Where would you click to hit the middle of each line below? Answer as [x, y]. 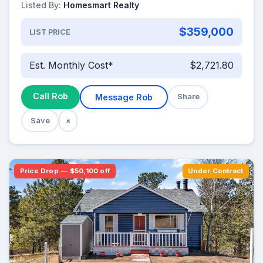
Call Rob [50, 96]
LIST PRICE [50, 32]
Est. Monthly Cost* [71, 65]
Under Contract [216, 171]
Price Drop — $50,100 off [65, 171]
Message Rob [124, 97]
